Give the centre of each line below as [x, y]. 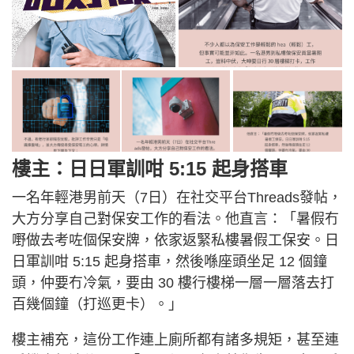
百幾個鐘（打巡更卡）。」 [97, 304]
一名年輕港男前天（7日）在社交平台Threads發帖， [177, 197]
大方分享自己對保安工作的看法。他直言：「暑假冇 [175, 218]
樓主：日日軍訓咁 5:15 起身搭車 [150, 168]
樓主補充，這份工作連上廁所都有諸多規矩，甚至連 [175, 339]
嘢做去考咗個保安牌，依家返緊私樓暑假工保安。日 [175, 240]
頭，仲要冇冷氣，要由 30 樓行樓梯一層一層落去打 [173, 282]
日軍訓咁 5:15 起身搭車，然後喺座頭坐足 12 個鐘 [169, 261]
